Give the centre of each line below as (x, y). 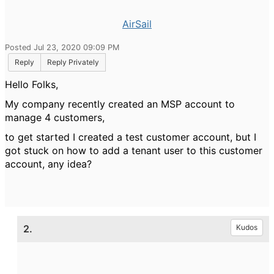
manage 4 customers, (56, 117)
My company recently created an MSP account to (120, 104)
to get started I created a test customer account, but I (131, 137)
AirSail (137, 24)
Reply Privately (73, 62)
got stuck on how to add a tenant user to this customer (134, 150)
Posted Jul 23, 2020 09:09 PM (62, 47)
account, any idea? (50, 164)
